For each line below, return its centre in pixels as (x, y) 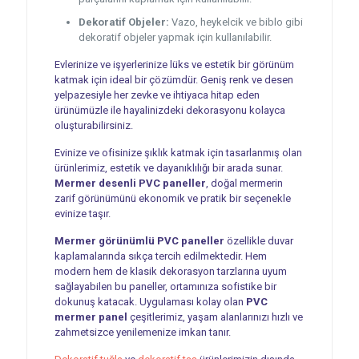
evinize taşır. (82, 213)
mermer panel (91, 317)
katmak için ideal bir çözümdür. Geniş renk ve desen (173, 79)
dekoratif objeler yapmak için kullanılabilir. (175, 37)
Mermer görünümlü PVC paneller (139, 240)
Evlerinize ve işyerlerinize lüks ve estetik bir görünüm (174, 64)
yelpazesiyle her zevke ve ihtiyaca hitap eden (157, 95)
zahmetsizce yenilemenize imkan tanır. (142, 332)
